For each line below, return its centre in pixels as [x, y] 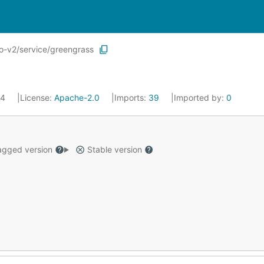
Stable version [114, 149]
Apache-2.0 [77, 98]
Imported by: [200, 98]
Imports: [131, 98]
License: [37, 98]
